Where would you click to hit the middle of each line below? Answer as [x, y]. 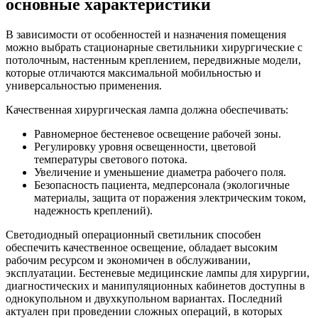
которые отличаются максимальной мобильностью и [133, 72]
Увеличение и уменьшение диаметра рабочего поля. [160, 172]
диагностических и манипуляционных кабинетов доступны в [155, 285]
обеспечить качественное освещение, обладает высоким [142, 247]
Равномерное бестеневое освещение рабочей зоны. [158, 133]
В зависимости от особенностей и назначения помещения [146, 34]
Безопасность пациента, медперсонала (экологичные [162, 185]
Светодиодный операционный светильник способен [133, 234]
